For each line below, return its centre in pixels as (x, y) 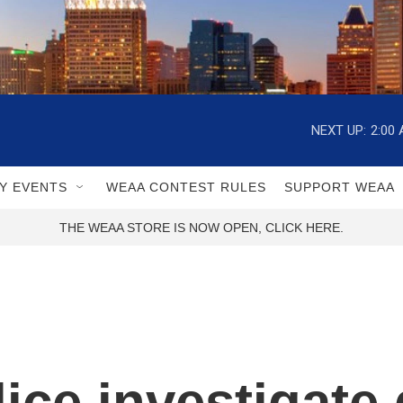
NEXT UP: (339, 130)
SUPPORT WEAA (340, 187)
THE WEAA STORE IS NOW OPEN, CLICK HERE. (201, 228)
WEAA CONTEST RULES (186, 187)
